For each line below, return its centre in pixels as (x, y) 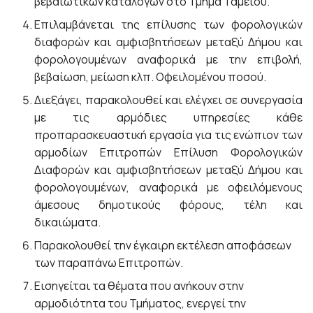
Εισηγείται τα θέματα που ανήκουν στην (139, 285)
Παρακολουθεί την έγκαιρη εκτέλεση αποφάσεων (163, 245)
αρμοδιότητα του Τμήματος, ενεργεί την (140, 303)
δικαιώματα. (68, 222)
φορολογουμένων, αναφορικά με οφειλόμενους (168, 187)
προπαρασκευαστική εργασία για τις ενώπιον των (168, 134)
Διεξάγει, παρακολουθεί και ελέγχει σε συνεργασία (168, 100)
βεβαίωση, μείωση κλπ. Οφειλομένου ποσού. (151, 77)
